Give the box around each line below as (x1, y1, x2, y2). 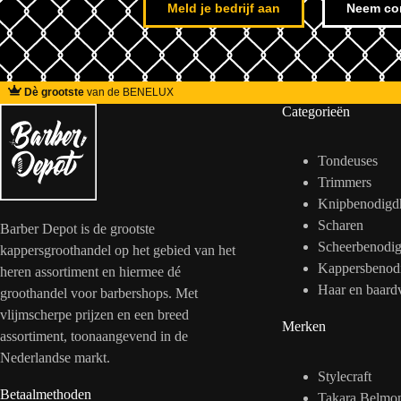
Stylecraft (317, 369, 371, 385)
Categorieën (281, 103, 350, 119)
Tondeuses (317, 153, 378, 169)
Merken (281, 319, 326, 335)
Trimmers (317, 175, 371, 191)
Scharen (317, 218, 363, 234)
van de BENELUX (84, 86, 174, 99)
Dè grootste (24, 86, 84, 99)
